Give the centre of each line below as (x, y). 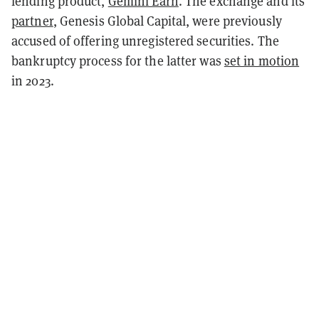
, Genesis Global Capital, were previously (167, 20)
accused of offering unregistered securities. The (145, 40)
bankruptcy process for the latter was (118, 60)
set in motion (262, 60)
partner (32, 20)
